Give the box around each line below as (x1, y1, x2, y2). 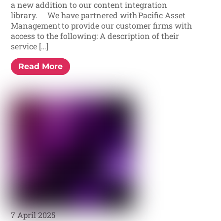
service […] (11, 41, 49, 52)
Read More (18, 62, 63, 72)
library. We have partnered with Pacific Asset (11, 10, 186, 21)
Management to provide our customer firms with (11, 20, 192, 31)
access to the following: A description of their (11, 31, 180, 41)
